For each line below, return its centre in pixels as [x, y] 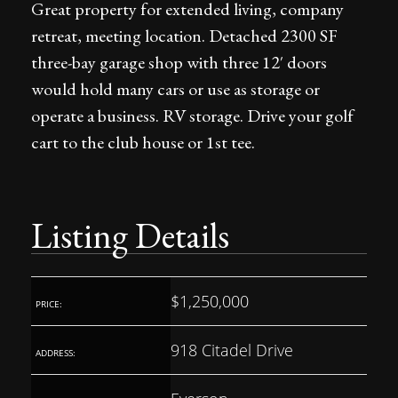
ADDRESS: [56, 353]
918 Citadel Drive [232, 350]
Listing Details [130, 235]
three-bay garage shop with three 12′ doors [179, 62]
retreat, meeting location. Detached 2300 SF [184, 36]
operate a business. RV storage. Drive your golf [192, 115]
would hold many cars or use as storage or [175, 89]
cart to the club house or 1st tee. [143, 142]
